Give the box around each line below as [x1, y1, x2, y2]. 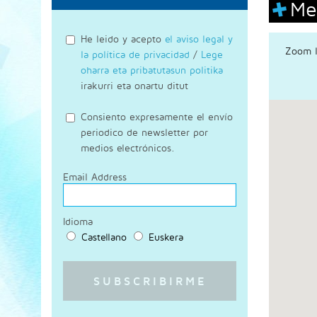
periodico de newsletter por [81, 126, 208, 139]
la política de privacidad [81, 47, 190, 60]
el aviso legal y [165, 32, 233, 45]
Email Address [63, 170, 127, 183]
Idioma [63, 214, 93, 227]
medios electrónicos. [81, 142, 175, 154]
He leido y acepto [81, 32, 165, 45]
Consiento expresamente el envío [81, 110, 233, 123]
